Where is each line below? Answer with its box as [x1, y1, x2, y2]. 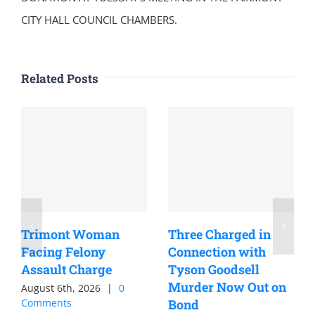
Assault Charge [21, 261, 112, 278]
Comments [21, 296, 72, 309]
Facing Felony [21, 243, 105, 260]
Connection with [168, 243, 266, 260]
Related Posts [21, 70, 98, 86]
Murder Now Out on [168, 278, 286, 295]
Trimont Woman [21, 226, 120, 243]
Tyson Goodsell [168, 261, 259, 278]
